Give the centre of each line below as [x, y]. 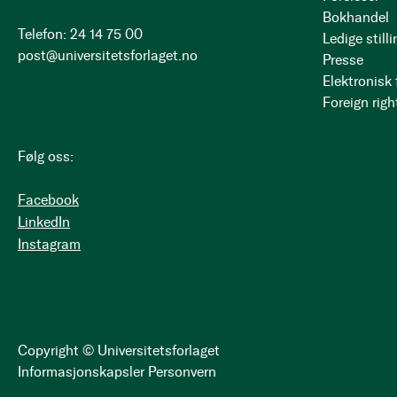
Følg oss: [46, 156]
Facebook [48, 200]
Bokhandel [356, 17]
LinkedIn [44, 222]
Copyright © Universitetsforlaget [119, 350]
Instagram [49, 244]
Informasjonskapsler [81, 372]
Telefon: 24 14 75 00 [80, 34]
